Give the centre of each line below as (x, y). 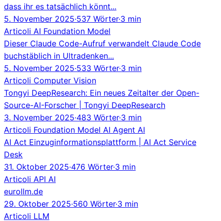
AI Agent (120, 129)
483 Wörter (98, 117)
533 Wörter (98, 68)
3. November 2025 (39, 117)
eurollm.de (23, 191)
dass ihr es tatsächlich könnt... (60, 6)
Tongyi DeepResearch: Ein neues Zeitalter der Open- (102, 92)
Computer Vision (65, 80)
